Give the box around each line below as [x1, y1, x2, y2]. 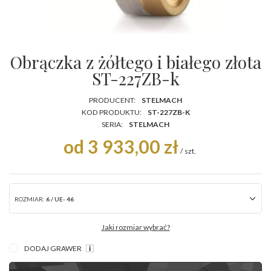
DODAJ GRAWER [24, 243, 83, 253]
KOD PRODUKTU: [81, 107, 142, 117]
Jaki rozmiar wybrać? [101, 222, 170, 232]
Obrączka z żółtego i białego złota [10, 50, 261, 73]
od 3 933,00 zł [63, 135, 178, 157]
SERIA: [102, 119, 123, 129]
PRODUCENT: [89, 95, 135, 105]
